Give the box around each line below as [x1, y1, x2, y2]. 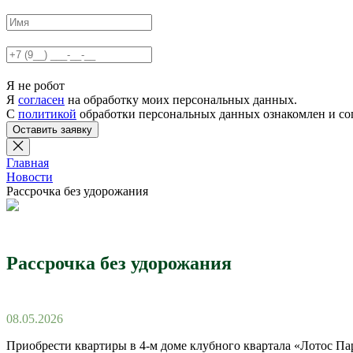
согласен [18, 93, 65, 106]
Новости [6, 170, 53, 184]
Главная [6, 156, 49, 169]
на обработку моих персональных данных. [65, 93, 297, 106]
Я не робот [6, 79, 65, 92]
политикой [18, 107, 76, 121]
